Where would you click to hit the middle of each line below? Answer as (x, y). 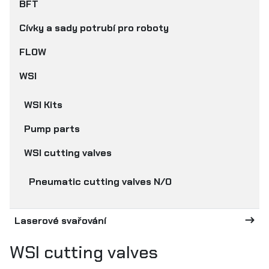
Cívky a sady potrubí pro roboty (94, 28)
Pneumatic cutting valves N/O (100, 182)
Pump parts (52, 129)
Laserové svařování (60, 221)
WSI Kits (43, 105)
